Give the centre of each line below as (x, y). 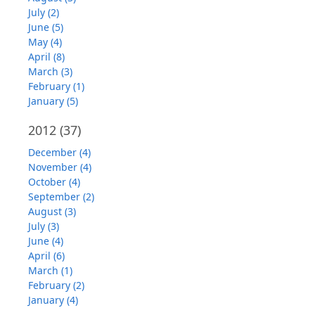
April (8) (46, 57)
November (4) (60, 167)
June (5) (46, 27)
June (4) (46, 241)
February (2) (56, 285)
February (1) (56, 86)
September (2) (61, 197)
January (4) (53, 300)
